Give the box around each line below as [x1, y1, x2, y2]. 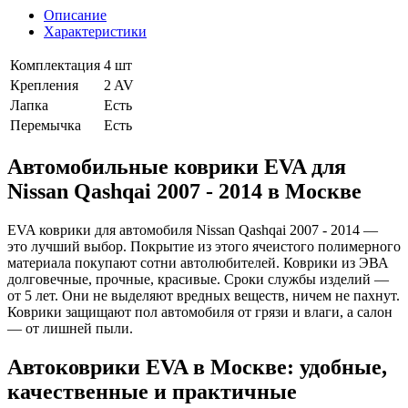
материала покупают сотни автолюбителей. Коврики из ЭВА [7, 254, 389, 270]
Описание [44, 6, 107, 23]
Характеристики [44, 23, 147, 39]
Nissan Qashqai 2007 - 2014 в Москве [7, 178, 362, 203]
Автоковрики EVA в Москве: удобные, [7, 354, 387, 379]
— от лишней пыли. [7, 320, 133, 336]
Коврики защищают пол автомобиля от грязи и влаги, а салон [7, 303, 393, 320]
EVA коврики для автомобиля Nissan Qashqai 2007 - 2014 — [7, 221, 378, 238]
